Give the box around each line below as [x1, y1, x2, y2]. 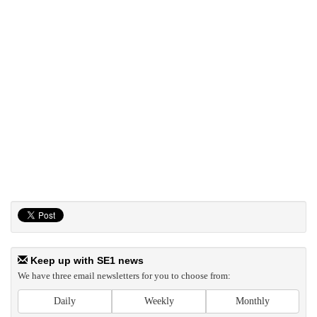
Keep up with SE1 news [28, 255, 144, 266]
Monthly [236, 296, 270, 306]
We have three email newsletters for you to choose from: [18, 270, 231, 281]
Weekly [144, 296, 174, 306]
